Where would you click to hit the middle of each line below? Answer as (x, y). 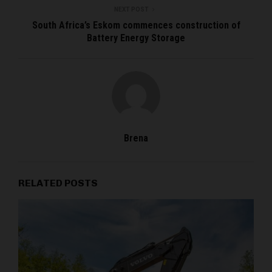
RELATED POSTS (58, 183)
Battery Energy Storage (136, 38)
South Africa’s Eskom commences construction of (136, 25)
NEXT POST (131, 9)
